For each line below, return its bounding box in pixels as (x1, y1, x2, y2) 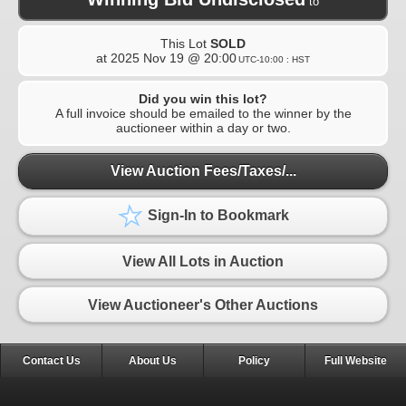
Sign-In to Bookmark (144, 208, 289, 224)
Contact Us (22, 354, 81, 368)
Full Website (324, 354, 387, 368)
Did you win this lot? (139, 91, 267, 106)
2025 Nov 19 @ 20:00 (111, 50, 237, 65)
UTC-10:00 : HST (238, 53, 310, 64)
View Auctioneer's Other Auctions (88, 296, 318, 313)
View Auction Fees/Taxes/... (110, 163, 296, 179)
